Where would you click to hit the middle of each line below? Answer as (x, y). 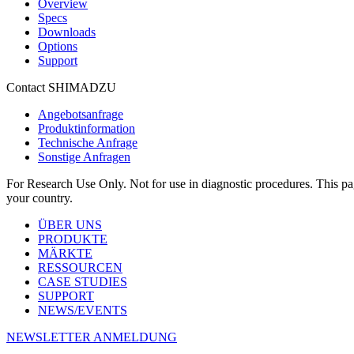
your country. (40, 198)
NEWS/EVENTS (83, 310)
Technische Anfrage (88, 142)
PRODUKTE (73, 239)
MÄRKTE (65, 253)
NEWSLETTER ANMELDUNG (92, 337)
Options (58, 46)
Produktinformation (87, 128)
